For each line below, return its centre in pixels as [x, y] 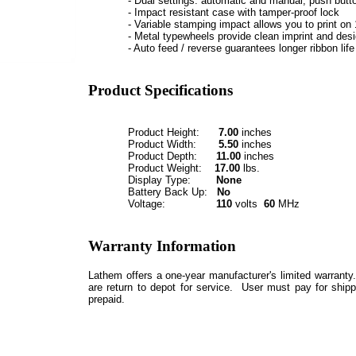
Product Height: [168, 133]
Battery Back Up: [172, 192]
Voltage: [172, 204]
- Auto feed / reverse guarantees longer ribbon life [241, 48]
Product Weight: [170, 168]
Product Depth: [169, 157]
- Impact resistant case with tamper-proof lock [234, 13]
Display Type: [172, 180]
